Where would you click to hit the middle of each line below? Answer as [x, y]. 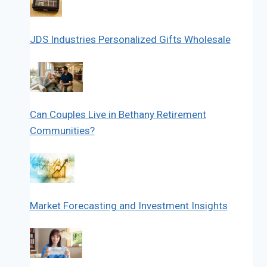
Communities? [62, 130]
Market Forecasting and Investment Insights [128, 205]
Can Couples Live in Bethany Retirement [118, 114]
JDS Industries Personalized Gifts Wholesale [130, 39]
